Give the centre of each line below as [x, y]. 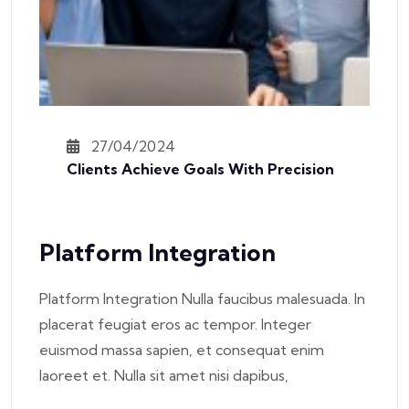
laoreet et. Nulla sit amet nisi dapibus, [164, 375]
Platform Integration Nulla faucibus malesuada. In [202, 298]
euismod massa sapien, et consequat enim [182, 349]
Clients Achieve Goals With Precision [200, 168]
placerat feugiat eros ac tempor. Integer [175, 324]
